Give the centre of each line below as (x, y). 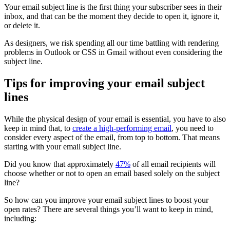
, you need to (193, 128)
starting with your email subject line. (63, 146)
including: (20, 218)
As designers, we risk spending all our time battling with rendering (111, 43)
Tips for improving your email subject (104, 83)
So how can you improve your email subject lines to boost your (106, 200)
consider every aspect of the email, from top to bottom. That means (112, 137)
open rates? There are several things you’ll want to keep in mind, (109, 209)
